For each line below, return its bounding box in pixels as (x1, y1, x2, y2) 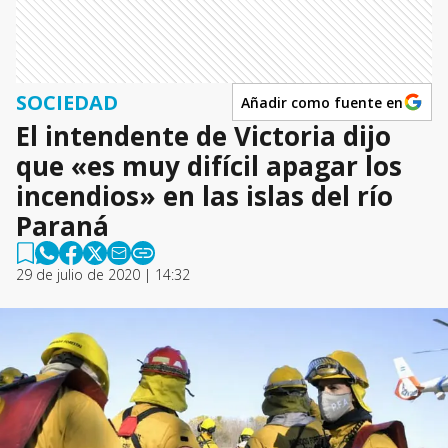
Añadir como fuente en (241, 92, 403, 112)
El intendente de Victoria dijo (16, 118, 391, 154)
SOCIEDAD (16, 88, 118, 116)
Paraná (16, 208, 109, 244)
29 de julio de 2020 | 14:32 (16, 265, 190, 284)
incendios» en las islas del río (16, 178, 393, 214)
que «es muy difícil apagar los (16, 148, 402, 184)
